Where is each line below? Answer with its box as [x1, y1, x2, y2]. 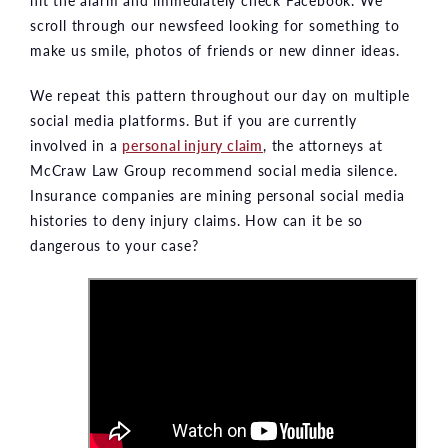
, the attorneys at [263, 134, 383, 155]
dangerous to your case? [30, 234, 199, 255]
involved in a [30, 134, 123, 155]
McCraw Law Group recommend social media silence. [30, 159, 398, 180]
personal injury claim [122, 134, 264, 155]
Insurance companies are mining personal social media [30, 184, 405, 205]
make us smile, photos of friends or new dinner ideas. [30, 39, 400, 60]
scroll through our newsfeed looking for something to [30, 14, 400, 35]
